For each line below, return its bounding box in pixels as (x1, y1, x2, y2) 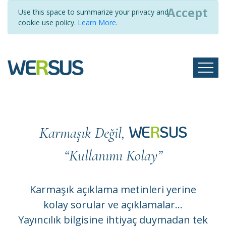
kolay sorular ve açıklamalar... (43, 198, 183, 211)
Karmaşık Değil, (39, 124, 129, 142)
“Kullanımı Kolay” (64, 146, 162, 165)
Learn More (78, 18, 116, 27)
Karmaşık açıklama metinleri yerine (30, 183, 196, 196)
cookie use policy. (18, 18, 78, 27)
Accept (167, 4, 208, 21)
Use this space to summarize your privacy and (18, 7, 168, 17)
